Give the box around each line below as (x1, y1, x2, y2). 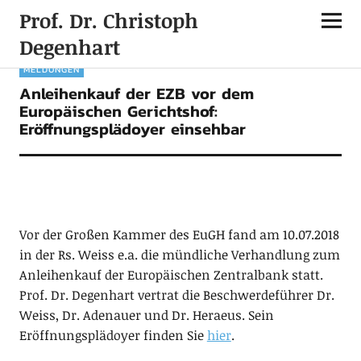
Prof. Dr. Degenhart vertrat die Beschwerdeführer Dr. (19, 286, 334, 304)
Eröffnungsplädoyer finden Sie (19, 326, 207, 344)
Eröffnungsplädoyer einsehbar (19, 117, 246, 141)
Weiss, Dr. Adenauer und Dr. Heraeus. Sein (19, 306, 274, 324)
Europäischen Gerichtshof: (19, 99, 218, 123)
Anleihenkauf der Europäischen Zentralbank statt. (19, 266, 323, 284)
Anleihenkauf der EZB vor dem (19, 81, 254, 106)
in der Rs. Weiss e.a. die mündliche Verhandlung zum (19, 246, 340, 263)
